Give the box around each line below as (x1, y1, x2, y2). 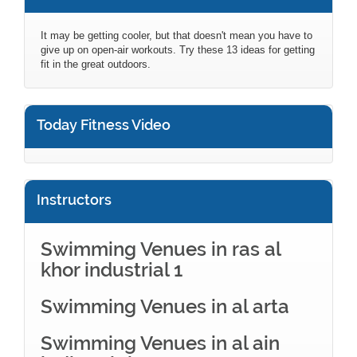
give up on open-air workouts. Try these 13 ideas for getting (41, 43, 315, 56)
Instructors (37, 190, 112, 208)
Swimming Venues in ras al (41, 237, 280, 261)
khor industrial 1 (41, 257, 182, 281)
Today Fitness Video (37, 116, 171, 133)
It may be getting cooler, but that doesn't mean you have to (41, 29, 312, 41)
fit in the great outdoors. (41, 57, 151, 70)
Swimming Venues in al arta (41, 294, 289, 318)
